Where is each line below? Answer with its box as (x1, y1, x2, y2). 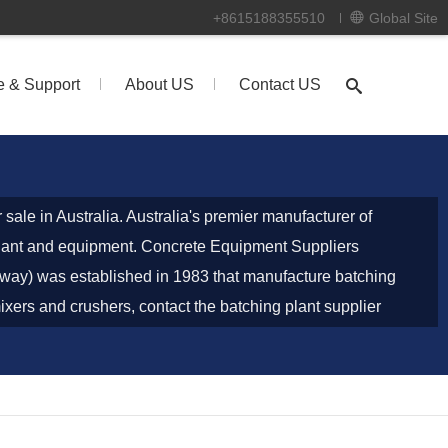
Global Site (369, 10, 438, 26)
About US (125, 76, 194, 93)
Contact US (239, 76, 321, 93)
